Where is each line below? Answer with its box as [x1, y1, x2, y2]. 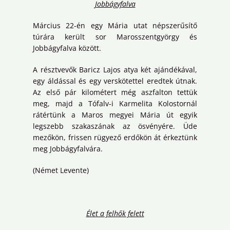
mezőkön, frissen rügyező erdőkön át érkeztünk [33, 132, 197, 143]
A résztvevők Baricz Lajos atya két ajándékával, [33, 65, 197, 75]
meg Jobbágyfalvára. [33, 144, 103, 154]
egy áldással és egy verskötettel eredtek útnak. [33, 76, 197, 86]
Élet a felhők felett [86, 208, 144, 219]
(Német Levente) [33, 165, 89, 176]
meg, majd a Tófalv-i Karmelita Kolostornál [33, 99, 197, 109]
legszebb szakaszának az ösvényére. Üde [33, 121, 197, 131]
